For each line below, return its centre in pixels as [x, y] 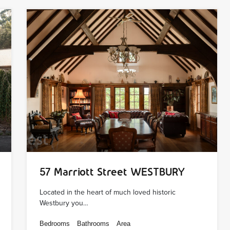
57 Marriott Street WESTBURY [113, 171]
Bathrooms [93, 223]
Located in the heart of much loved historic [108, 192]
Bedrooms [55, 223]
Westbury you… [64, 203]
